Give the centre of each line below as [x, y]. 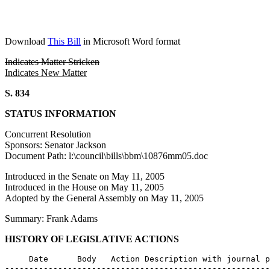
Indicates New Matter [46, 73]
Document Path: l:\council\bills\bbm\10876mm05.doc [106, 156]
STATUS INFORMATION [61, 114]
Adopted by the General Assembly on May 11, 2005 [104, 198]
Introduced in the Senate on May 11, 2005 [85, 176]
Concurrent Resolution [48, 134]
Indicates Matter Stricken [52, 62]
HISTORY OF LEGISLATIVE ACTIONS [92, 239]
